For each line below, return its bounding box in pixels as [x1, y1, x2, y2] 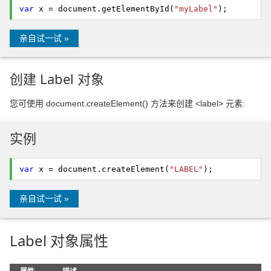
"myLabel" [174, 4, 218, 14]
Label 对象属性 [10, 230, 108, 250]
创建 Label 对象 [10, 70, 104, 88]
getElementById [102, 4, 169, 14]
